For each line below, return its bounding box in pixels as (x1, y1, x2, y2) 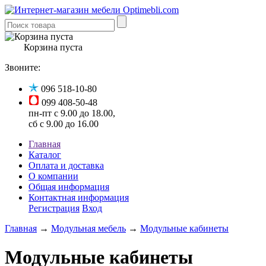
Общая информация (28, 182, 109, 192)
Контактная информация (28, 192, 129, 202)
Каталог (28, 150, 61, 160)
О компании (28, 171, 78, 181)
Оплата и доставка (28, 160, 104, 170)
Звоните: (5, 62, 40, 72)
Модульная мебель (51, 223, 126, 233)
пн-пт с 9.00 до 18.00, (28, 108, 115, 118)
